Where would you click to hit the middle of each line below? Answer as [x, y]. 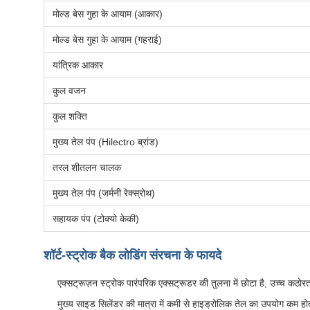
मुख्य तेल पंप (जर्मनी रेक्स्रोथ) [104, 193]
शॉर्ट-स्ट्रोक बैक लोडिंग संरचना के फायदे [133, 255]
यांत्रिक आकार [78, 65]
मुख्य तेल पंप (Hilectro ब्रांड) [106, 142]
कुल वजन [69, 91]
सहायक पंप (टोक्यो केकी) [96, 219]
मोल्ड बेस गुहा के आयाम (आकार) [108, 14]
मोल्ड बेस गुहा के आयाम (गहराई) [107, 39]
